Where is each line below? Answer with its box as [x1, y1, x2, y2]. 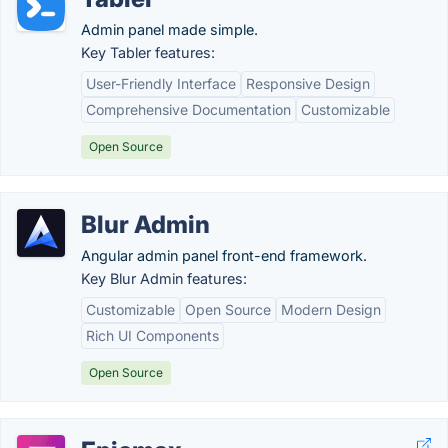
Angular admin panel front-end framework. [81, 247, 367, 264]
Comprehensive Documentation [86, 101, 291, 118]
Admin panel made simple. [81, 21, 258, 38]
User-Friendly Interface [86, 75, 236, 92]
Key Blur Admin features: [81, 270, 247, 287]
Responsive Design [246, 75, 370, 92]
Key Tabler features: [81, 44, 215, 61]
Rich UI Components [86, 327, 219, 344]
